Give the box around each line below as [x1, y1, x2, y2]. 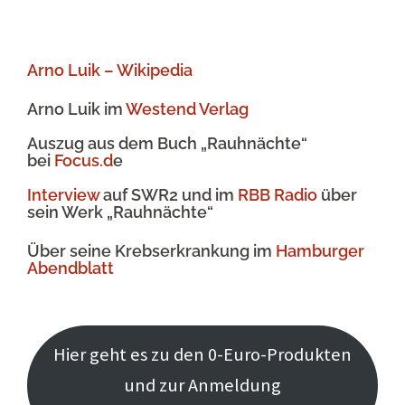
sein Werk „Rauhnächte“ [27, 202, 213, 221]
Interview [27, 184, 103, 204]
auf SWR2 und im [103, 184, 238, 204]
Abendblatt [27, 258, 114, 278]
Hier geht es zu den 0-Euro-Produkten [53, 343, 352, 367]
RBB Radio [238, 184, 317, 204]
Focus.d [54, 150, 113, 170]
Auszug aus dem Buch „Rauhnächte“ [27, 133, 307, 153]
